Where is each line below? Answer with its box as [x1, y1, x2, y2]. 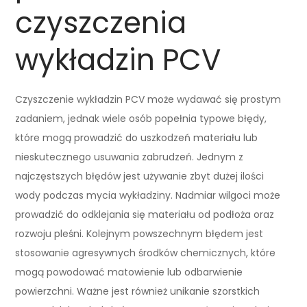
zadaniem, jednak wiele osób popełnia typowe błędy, [15, 111, 267, 125]
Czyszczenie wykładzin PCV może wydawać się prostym [15, 92, 282, 106]
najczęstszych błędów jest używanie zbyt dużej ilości [15, 169, 265, 183]
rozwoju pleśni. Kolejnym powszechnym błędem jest [15, 226, 264, 241]
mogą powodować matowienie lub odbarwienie [15, 265, 243, 279]
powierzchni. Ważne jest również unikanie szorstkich [15, 284, 260, 298]
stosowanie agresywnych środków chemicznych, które [15, 245, 276, 260]
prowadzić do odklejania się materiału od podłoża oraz [15, 207, 275, 221]
